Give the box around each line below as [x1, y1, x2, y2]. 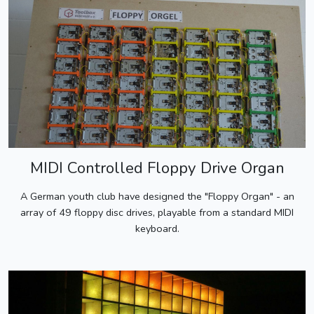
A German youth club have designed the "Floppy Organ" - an [20, 189, 294, 203]
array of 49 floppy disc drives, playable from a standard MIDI [20, 205, 294, 219]
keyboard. [135, 221, 179, 235]
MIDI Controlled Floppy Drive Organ [29, 156, 285, 179]
